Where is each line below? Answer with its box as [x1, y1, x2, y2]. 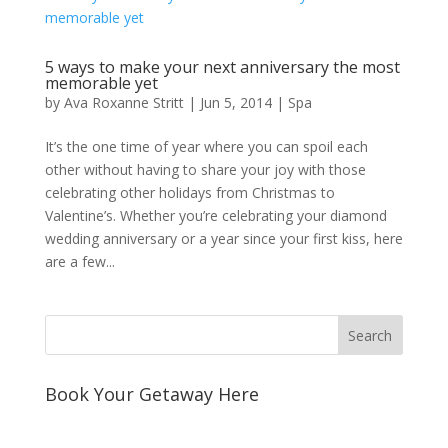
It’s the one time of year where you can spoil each [44, 137, 368, 156]
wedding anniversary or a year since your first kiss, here [44, 229, 403, 248]
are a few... [44, 252, 115, 271]
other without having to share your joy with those [44, 160, 366, 179]
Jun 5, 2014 [199, 93, 272, 112]
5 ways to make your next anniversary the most [44, 56, 400, 78]
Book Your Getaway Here [44, 382, 259, 406]
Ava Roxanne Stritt [63, 93, 184, 112]
